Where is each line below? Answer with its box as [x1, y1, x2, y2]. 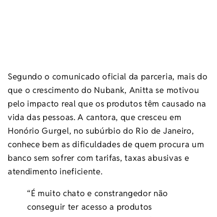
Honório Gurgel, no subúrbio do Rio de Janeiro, [8, 125, 194, 137]
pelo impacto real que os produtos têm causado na [8, 98, 206, 109]
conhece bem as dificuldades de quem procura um [8, 139, 204, 150]
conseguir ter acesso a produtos [27, 201, 153, 213]
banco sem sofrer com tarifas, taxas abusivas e [8, 153, 189, 164]
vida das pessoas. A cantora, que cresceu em [8, 112, 182, 123]
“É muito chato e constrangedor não [27, 188, 169, 199]
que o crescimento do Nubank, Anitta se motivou [8, 85, 200, 96]
